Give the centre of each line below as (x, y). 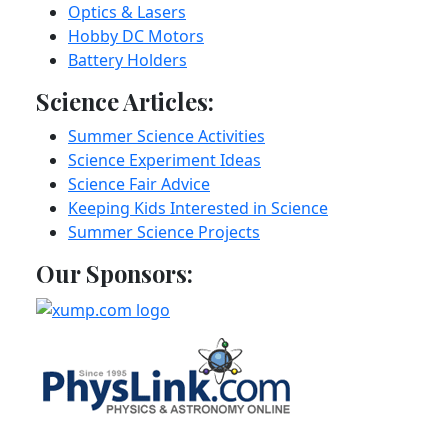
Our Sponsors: (114, 273)
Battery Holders (127, 60)
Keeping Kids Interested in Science (198, 208)
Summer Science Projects (164, 232)
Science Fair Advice (139, 184)
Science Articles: (125, 101)
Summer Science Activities (166, 136)
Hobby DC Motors (136, 36)
